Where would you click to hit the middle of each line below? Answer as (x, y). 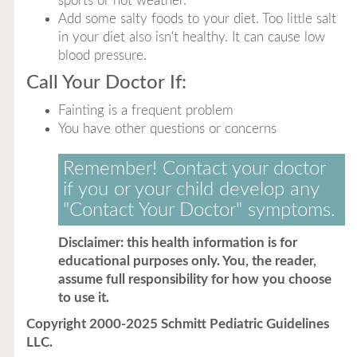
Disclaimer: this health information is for (177, 243)
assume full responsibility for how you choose (194, 279)
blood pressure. (102, 55)
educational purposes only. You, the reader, (187, 261)
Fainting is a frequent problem (145, 110)
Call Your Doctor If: (106, 83)
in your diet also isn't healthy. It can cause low (191, 37)
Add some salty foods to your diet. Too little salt (197, 19)
